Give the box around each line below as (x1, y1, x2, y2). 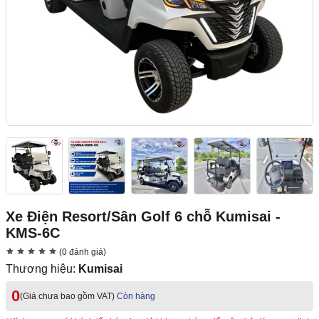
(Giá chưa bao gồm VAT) (20, 291, 115, 302)
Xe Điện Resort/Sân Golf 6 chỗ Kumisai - (6, 209, 281, 225)
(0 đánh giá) (57, 247, 106, 258)
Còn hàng (117, 291, 155, 302)
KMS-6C (6, 225, 60, 241)
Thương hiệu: (6, 263, 78, 276)
